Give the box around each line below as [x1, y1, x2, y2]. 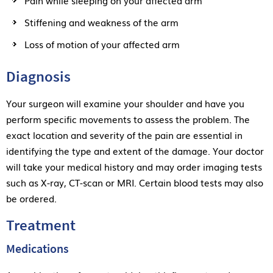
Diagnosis [6, 66, 71, 86]
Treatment [6, 214, 76, 235]
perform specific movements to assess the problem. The [6, 112, 250, 126]
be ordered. [6, 191, 57, 205]
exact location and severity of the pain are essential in [6, 127, 243, 141]
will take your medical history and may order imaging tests [6, 159, 262, 173]
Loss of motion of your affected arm [24, 37, 180, 51]
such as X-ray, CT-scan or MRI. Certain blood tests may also [6, 175, 263, 189]
